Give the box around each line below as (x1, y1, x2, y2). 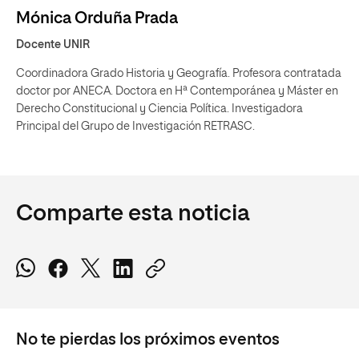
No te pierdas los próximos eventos (16, 332, 280, 348)
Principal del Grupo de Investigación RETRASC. (16, 121, 255, 132)
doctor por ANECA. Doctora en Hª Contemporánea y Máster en (16, 86, 338, 97)
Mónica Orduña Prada (16, 10, 178, 26)
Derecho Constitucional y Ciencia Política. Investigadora (16, 103, 303, 115)
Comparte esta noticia (16, 203, 250, 225)
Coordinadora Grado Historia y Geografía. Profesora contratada (16, 68, 341, 79)
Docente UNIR (16, 39, 90, 50)
